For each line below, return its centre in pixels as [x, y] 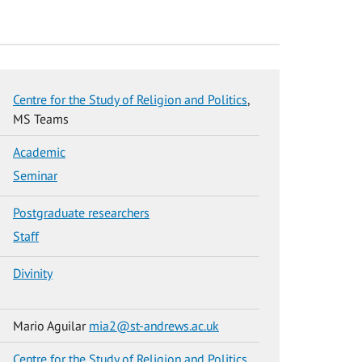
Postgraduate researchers [81, 212]
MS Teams [41, 118]
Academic [39, 152]
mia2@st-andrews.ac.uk [154, 325]
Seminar [35, 175]
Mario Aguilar [51, 325]
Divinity [33, 273]
